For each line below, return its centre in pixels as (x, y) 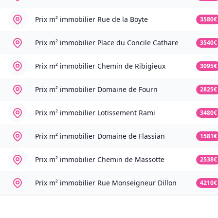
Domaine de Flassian (131, 136)
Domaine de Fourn (127, 90)
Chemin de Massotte (131, 160)
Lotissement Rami (126, 113)
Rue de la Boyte (123, 19)
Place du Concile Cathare (138, 43)
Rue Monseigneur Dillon (137, 183)
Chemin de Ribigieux (131, 66)
